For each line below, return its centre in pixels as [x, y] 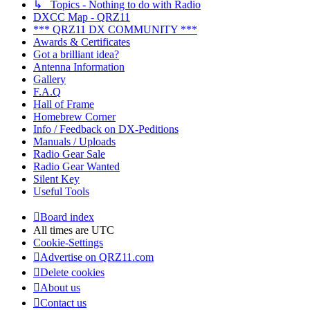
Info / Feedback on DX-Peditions [106, 129]
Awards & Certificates [82, 42]
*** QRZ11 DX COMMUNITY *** [115, 29]
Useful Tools [61, 191]
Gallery [49, 79]
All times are [62, 230]
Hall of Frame [64, 104]
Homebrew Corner [74, 116]
